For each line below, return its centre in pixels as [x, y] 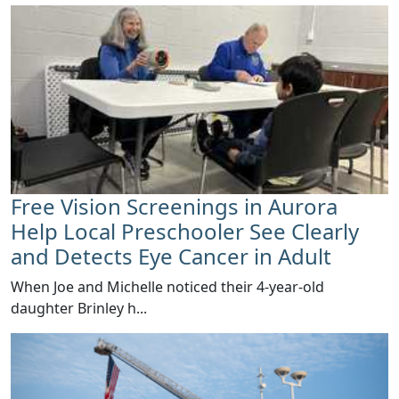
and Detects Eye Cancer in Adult [171, 256]
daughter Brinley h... [79, 309]
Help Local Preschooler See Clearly [185, 232]
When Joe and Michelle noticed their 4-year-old [167, 287]
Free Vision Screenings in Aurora [174, 207]
